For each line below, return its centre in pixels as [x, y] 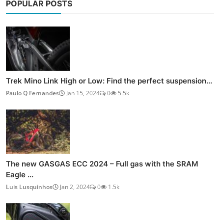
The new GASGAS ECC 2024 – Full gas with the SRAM [102, 164]
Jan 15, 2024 [82, 93]
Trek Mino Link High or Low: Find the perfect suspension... [109, 81]
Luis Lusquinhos [29, 187]
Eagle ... [20, 174]
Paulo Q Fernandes [32, 93]
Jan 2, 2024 [74, 187]
